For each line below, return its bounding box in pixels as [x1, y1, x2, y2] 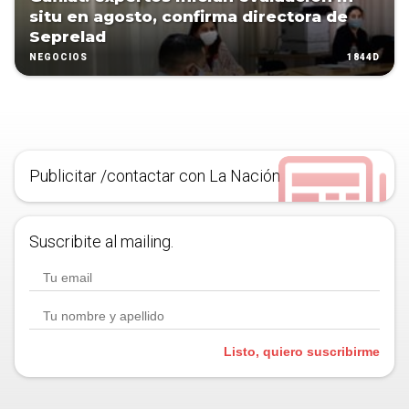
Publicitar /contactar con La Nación [29, 166, 280, 186]
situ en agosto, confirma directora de [29, 7, 348, 26]
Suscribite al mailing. [29, 232, 173, 252]
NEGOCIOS [29, 52, 88, 63]
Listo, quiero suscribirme [224, 344, 380, 360]
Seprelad [29, 27, 106, 47]
